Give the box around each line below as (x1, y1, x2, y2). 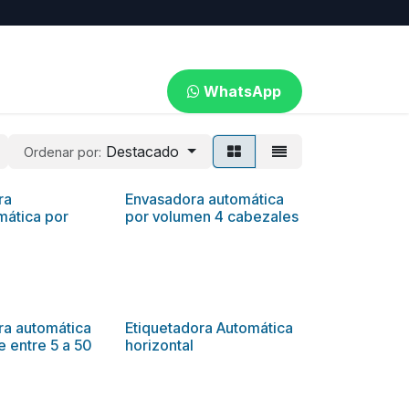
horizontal (124, 335, 194, 354)
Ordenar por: (24, 144, 102, 160)
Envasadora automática (124, 190, 284, 208)
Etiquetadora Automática (124, 318, 293, 337)
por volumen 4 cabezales (124, 207, 299, 225)
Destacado (106, 142, 180, 161)
